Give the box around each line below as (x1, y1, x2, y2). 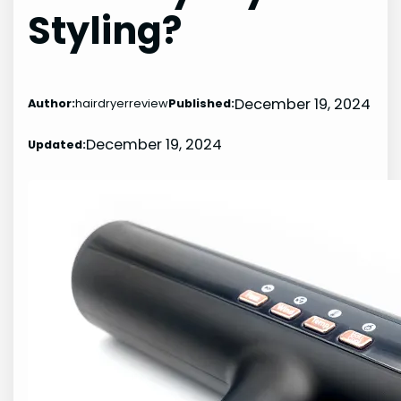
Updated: (28, 135, 87, 153)
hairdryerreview (75, 95, 169, 113)
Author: (28, 95, 76, 113)
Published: (168, 95, 235, 113)
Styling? (28, 4, 183, 56)
